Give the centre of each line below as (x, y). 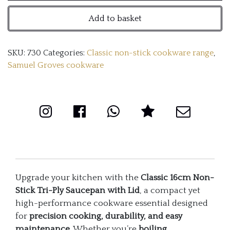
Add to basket (115, 19)
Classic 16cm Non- (177, 178)
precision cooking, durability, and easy (106, 216)
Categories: (65, 53)
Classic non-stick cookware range (150, 53)
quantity (78, 134)
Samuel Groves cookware (56, 65)
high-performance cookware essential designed (112, 204)
